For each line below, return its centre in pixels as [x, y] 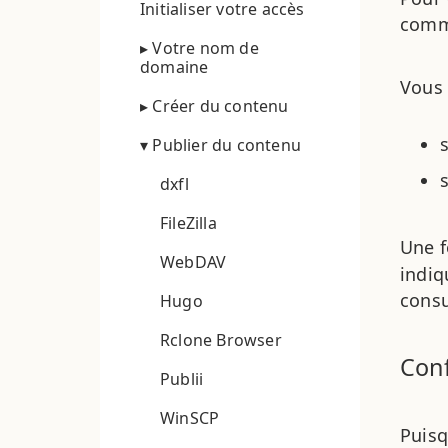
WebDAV [193, 261]
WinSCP [190, 417]
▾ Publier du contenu [220, 144]
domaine [174, 66]
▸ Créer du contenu [214, 105]
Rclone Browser [221, 339]
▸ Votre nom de [199, 47]
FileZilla [188, 222]
